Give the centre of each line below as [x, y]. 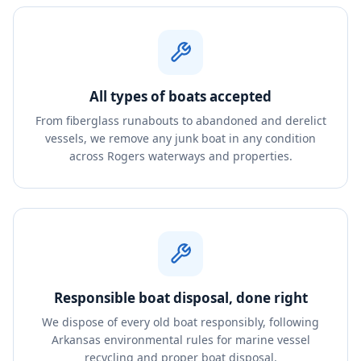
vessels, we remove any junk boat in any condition [180, 138]
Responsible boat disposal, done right [180, 298]
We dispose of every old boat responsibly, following [180, 322]
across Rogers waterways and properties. [180, 156]
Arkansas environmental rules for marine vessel [180, 340]
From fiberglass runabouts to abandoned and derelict [180, 120]
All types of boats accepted [180, 96]
